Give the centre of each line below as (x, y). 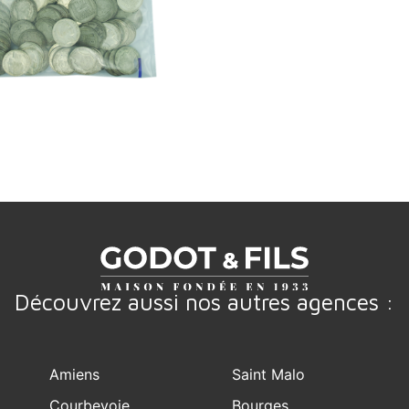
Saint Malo (268, 375)
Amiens (74, 375)
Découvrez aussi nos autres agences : (204, 301)
